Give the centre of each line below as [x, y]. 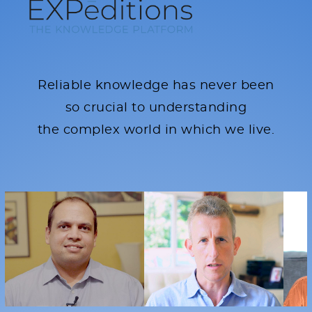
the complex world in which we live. [156, 130]
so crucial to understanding [156, 108]
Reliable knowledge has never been [156, 85]
